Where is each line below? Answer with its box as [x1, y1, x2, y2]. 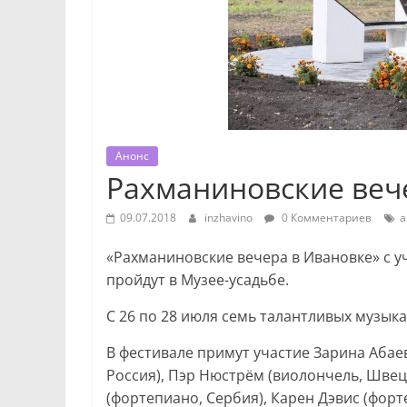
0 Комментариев [279, 210, 372, 226]
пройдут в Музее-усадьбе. [106, 270, 289, 291]
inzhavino [204, 210, 255, 226]
